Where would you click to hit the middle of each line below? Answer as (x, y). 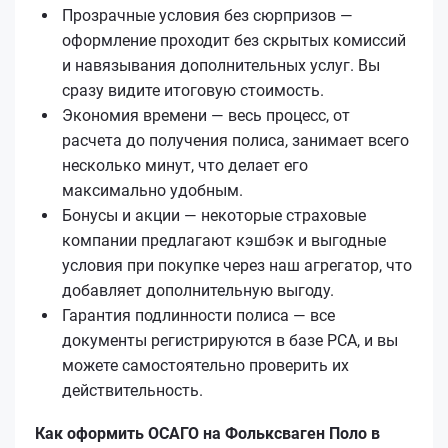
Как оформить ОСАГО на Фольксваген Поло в (207, 433)
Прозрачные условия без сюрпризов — (207, 15)
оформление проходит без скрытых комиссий (234, 40)
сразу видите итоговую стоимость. (193, 90)
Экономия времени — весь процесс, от (206, 115)
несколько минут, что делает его (185, 165)
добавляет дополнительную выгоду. (198, 290)
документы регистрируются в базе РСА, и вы (230, 340)
